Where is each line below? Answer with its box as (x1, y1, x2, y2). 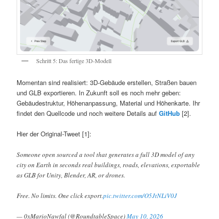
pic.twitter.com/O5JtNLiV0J (103, 191, 177, 200)
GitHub (159, 109, 180, 118)
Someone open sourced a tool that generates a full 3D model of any (17, 150, 195, 159)
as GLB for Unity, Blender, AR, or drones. (17, 170, 126, 179)
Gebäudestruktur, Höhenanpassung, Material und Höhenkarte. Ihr (17, 98, 200, 108)
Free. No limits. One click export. (17, 191, 104, 200)
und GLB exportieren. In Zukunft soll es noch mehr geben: (17, 88, 181, 98)
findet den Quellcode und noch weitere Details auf (17, 109, 159, 118)
